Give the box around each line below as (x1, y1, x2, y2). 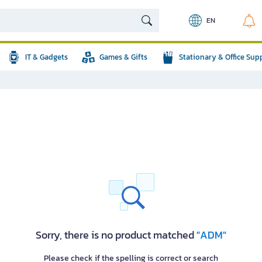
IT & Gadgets (25, 51, 68, 63)
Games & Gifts (99, 51, 147, 63)
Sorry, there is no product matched (36, 227, 196, 243)
